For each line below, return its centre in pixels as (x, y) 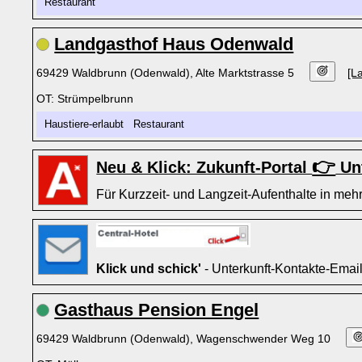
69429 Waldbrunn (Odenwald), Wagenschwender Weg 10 (185, 339)
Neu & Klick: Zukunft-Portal (204, 167)
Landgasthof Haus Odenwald (174, 44)
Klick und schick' (149, 268)
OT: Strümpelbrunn (85, 99)
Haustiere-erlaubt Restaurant (118, 124)
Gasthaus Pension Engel (157, 310)
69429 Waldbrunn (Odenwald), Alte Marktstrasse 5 (167, 73)
